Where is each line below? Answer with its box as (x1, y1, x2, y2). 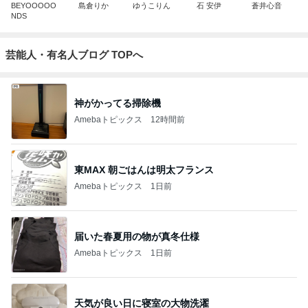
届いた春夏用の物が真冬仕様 (74, 230, 199, 242)
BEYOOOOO (11, 1, 56, 10)
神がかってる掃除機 (74, 97, 161, 109)
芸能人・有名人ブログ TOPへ (5, 49, 143, 60)
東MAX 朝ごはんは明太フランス (74, 164, 214, 175)
